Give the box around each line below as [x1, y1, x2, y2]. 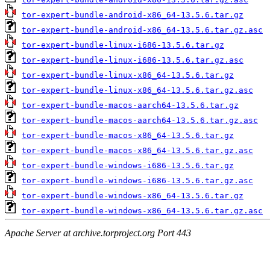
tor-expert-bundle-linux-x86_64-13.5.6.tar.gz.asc [22, 85, 253, 95]
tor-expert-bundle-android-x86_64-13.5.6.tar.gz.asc [22, 25, 263, 34]
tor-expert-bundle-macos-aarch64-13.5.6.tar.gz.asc [22, 115, 258, 125]
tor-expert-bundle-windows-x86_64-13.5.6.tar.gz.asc [22, 206, 263, 215]
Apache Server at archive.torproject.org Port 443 [5, 228, 191, 239]
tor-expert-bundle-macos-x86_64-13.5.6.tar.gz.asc [22, 145, 253, 155]
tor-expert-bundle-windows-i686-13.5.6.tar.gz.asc [22, 175, 253, 185]
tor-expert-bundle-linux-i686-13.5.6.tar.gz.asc [22, 55, 243, 64]
